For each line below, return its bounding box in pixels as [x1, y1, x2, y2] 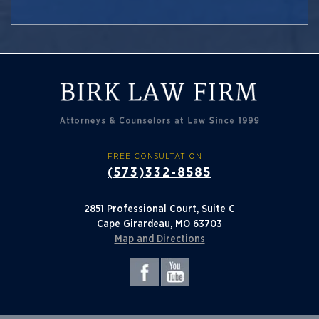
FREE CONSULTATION [108, 152, 202, 161]
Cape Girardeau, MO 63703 [97, 219, 222, 230]
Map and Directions [114, 234, 205, 245]
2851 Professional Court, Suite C [84, 204, 235, 215]
